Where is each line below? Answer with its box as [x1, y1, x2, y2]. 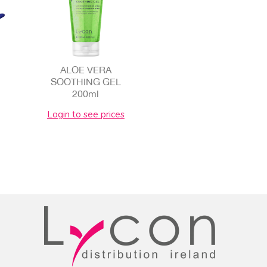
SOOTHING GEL [50, 76, 121, 87]
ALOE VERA [60, 64, 111, 75]
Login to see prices [46, 108, 125, 120]
